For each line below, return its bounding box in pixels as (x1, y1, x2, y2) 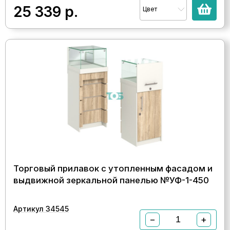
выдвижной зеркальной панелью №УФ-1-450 (13, 175, 209, 185)
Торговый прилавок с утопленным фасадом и (13, 163, 213, 174)
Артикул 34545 (13, 204, 69, 213)
